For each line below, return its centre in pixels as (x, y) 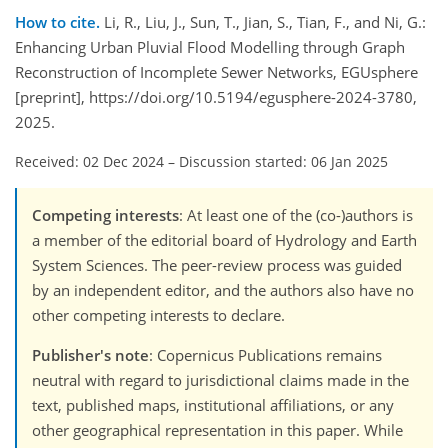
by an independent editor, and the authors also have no (223, 290)
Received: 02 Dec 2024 (89, 162)
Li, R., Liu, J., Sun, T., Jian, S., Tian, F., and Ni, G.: (265, 22)
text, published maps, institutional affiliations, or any (213, 405)
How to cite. (59, 22)
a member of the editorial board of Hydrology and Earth (224, 240)
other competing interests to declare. (158, 315)
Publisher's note (90, 355)
